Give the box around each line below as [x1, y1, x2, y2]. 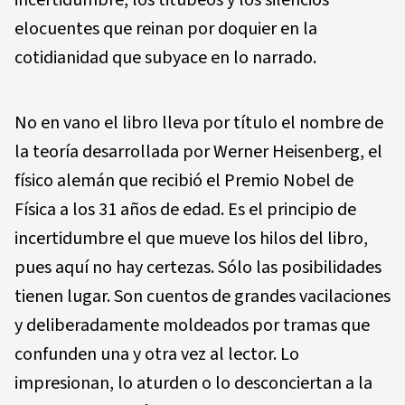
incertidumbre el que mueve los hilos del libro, [14, 225, 368, 251]
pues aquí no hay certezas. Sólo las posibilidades [14, 254, 381, 280]
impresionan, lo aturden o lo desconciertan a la [14, 370, 372, 396]
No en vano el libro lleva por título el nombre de [14, 109, 383, 136]
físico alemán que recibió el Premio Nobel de [14, 167, 353, 193]
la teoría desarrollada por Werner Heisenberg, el [14, 138, 382, 165]
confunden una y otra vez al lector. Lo [14, 341, 299, 367]
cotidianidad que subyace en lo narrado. [14, 44, 316, 71]
